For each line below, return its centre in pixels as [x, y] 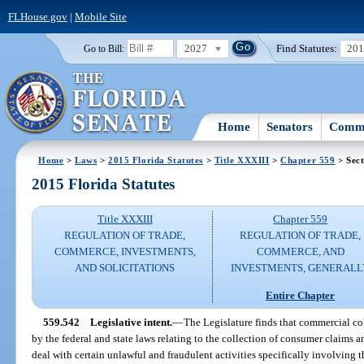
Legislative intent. [131, 322]
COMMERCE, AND [300, 252]
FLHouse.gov [37, 16]
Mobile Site [100, 16]
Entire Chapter [301, 295]
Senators [290, 126]
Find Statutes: [307, 48]
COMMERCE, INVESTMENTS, [125, 252]
